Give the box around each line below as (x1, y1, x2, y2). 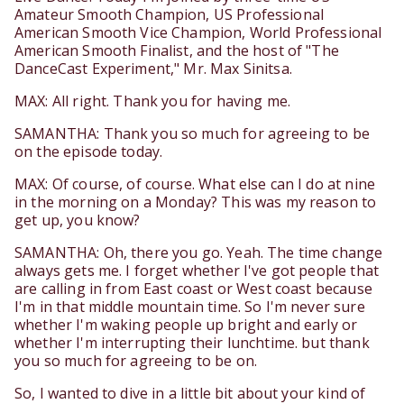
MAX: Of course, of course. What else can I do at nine (14, 174, 375, 195)
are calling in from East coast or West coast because (14, 279, 372, 299)
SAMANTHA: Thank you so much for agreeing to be (14, 124, 370, 144)
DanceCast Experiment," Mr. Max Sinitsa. (14, 59, 292, 79)
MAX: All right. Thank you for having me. (14, 91, 291, 112)
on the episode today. (14, 142, 163, 162)
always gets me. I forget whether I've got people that (14, 261, 379, 281)
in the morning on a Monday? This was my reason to (14, 192, 377, 213)
